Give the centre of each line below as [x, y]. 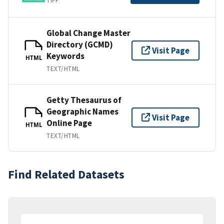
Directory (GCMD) [80, 44]
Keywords [65, 56]
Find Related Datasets [66, 174]
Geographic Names [82, 111]
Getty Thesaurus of [84, 100]
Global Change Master [88, 33]
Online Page [69, 123]
